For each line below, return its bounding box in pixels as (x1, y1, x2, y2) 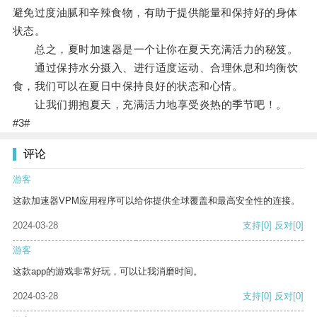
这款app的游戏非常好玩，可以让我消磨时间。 (13, 266, 202, 277)
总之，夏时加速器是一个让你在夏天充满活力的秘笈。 (12, 43, 299, 56)
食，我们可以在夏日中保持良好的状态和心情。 (12, 80, 243, 93)
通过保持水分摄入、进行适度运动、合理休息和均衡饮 (12, 62, 299, 74)
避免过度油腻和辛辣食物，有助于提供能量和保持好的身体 (12, 6, 298, 19)
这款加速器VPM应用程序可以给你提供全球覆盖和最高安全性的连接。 (13, 195, 300, 207)
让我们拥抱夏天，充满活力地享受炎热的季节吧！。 (12, 98, 287, 111)
